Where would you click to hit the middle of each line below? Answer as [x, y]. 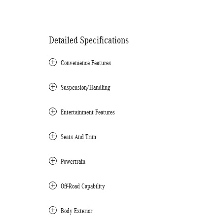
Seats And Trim [78, 137]
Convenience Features [86, 63]
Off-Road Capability [83, 186]
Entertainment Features [88, 112]
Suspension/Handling [86, 88]
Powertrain [73, 162]
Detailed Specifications [89, 40]
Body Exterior [76, 211]
